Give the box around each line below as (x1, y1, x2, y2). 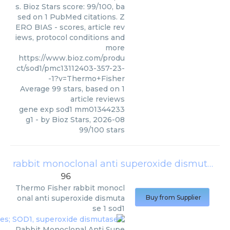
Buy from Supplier (146, 194, 201, 201)
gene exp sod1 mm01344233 (19, 105, 125, 114)
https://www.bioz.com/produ (18, 53, 125, 63)
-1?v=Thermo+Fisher (48, 74, 125, 83)
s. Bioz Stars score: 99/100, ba (15, 2, 125, 11)
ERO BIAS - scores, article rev (15, 23, 125, 32)
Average (20, 84, 52, 93)
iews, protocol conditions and (15, 33, 125, 42)
